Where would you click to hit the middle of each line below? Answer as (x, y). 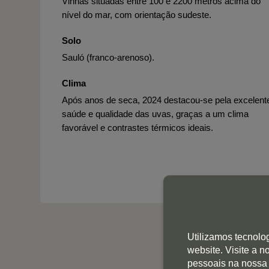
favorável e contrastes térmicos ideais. (138, 128)
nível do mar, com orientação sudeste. (137, 15)
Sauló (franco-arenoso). (108, 57)
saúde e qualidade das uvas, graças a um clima (155, 114)
